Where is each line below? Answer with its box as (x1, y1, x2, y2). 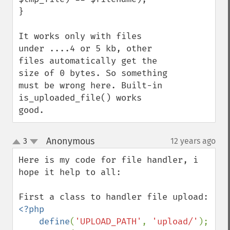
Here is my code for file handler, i (18, 155, 198, 165)
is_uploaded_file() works (18, 92, 142, 103)
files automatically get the (18, 55, 157, 66)
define (39, 216, 70, 227)
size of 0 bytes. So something (18, 68, 167, 79)
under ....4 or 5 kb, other (18, 43, 152, 54)
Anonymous (46, 136, 94, 147)
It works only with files (18, 31, 142, 42)
